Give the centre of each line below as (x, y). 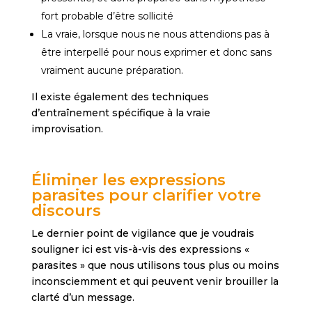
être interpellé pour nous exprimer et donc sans (156, 53)
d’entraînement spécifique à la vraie (120, 113)
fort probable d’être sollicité (107, 16)
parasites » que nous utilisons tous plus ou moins (155, 266)
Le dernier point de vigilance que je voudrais (142, 234)
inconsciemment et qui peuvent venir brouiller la (155, 282)
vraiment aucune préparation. (112, 71)
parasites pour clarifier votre (146, 196)
